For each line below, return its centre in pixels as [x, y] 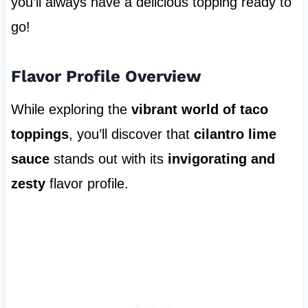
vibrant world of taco [199, 110]
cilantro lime [235, 134]
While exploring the [71, 110]
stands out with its [108, 159]
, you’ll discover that [131, 134]
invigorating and [221, 159]
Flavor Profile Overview [106, 77]
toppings [40, 134]
